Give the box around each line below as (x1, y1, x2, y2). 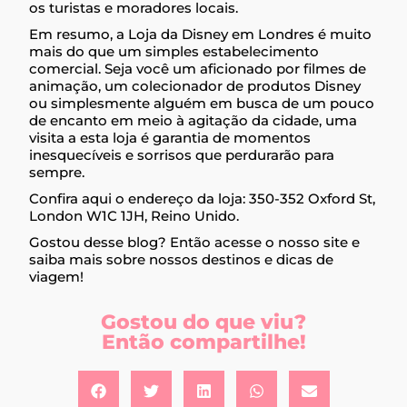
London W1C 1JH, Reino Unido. (29, 207, 240, 225)
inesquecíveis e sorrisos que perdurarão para (29, 146, 335, 164)
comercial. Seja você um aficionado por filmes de (29, 60, 367, 78)
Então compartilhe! (101, 330, 306, 355)
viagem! (29, 268, 84, 286)
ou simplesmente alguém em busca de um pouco (29, 94, 375, 113)
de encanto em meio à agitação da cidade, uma (29, 112, 358, 130)
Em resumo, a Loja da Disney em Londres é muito (29, 25, 372, 44)
